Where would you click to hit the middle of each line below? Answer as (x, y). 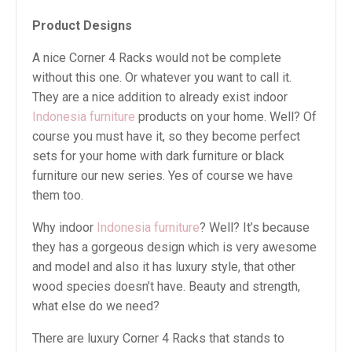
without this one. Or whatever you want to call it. (162, 77)
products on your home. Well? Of (226, 117)
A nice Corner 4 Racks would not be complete (157, 58)
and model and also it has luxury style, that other (164, 267)
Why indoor (64, 227)
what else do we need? (96, 306)
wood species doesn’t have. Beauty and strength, (166, 286)
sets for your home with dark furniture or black (158, 156)
